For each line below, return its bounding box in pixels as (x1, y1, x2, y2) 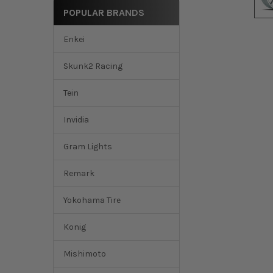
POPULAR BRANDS (63, 6, 144, 18)
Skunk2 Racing (63, 61, 122, 72)
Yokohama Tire (63, 195, 121, 206)
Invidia (63, 115, 89, 126)
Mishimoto (63, 249, 106, 260)
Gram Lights (63, 141, 112, 152)
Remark (63, 168, 94, 179)
